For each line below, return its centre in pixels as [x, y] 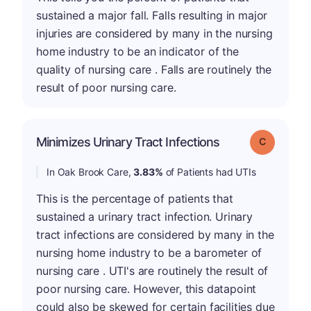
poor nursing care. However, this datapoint [146, 288]
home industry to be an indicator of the [137, 51]
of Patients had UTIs [209, 171]
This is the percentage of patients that [135, 198]
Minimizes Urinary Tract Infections [128, 142]
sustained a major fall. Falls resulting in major [152, 15]
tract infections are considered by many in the [155, 234]
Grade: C [283, 140]
